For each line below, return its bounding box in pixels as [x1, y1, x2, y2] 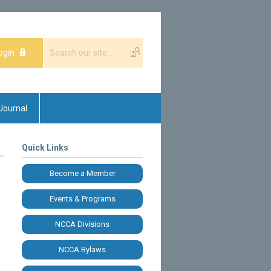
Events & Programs [49, 194, 116, 203]
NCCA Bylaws [59, 244, 106, 254]
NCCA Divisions [55, 219, 109, 229]
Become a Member [49, 168, 116, 178]
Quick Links [22, 142, 68, 152]
